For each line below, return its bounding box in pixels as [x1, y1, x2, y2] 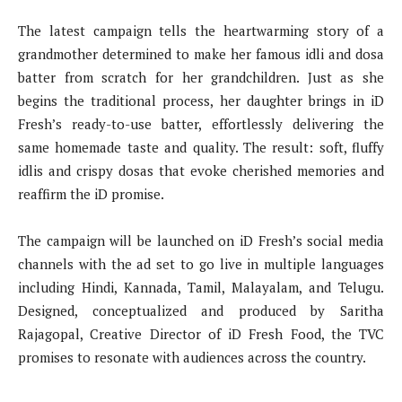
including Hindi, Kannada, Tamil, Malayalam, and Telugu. [18, 277, 384, 296]
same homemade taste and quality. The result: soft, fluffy [18, 137, 384, 156]
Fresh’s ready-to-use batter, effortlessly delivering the [18, 114, 384, 133]
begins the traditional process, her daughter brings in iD [18, 91, 384, 109]
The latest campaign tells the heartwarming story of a [18, 21, 384, 39]
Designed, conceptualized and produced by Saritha [18, 301, 384, 319]
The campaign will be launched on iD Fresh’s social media [18, 231, 384, 249]
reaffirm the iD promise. [18, 184, 164, 203]
